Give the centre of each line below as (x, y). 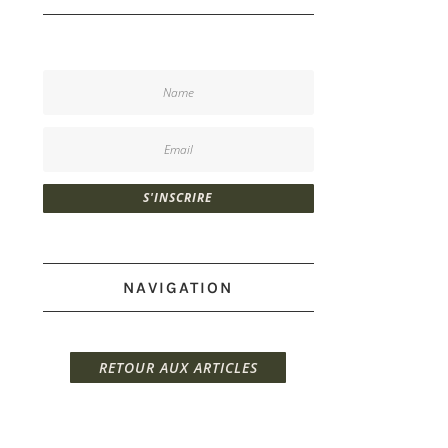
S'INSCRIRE (178, 198)
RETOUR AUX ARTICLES (178, 368)
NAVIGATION (178, 287)
